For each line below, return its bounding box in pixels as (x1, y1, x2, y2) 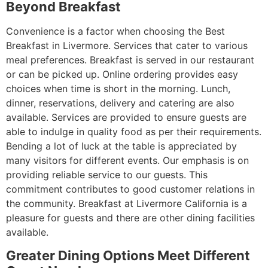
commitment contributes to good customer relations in (6, 183, 255, 196)
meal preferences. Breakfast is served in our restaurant (6, 54, 254, 66)
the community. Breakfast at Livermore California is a (6, 197, 247, 210)
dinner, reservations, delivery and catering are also (6, 97, 234, 109)
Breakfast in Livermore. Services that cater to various (6, 39, 248, 52)
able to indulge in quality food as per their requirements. (6, 126, 261, 138)
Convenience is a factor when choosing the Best (6, 25, 225, 38)
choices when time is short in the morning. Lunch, (6, 83, 230, 95)
